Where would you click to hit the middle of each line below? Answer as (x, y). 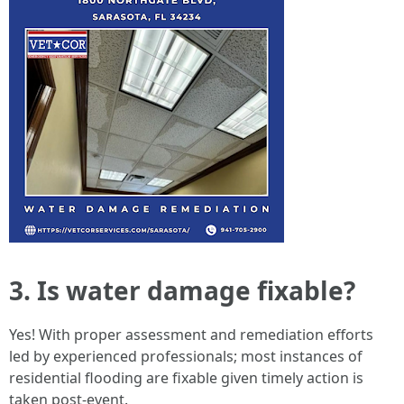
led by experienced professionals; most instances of (186, 356)
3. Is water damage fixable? (182, 290)
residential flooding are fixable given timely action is (186, 378)
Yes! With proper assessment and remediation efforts (191, 335)
